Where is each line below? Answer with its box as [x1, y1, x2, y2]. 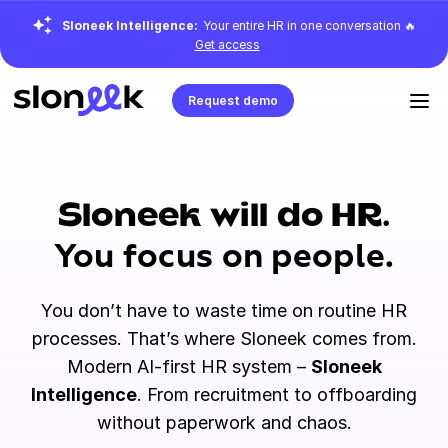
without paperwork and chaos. [96, 412, 352, 433]
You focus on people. [53, 241, 395, 274]
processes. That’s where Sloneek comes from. [31, 328, 417, 349]
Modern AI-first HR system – [66, 356, 311, 377]
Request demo [188, 93, 278, 108]
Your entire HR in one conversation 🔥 [203, 17, 416, 33]
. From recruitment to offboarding [137, 384, 417, 405]
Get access [194, 37, 260, 52]
